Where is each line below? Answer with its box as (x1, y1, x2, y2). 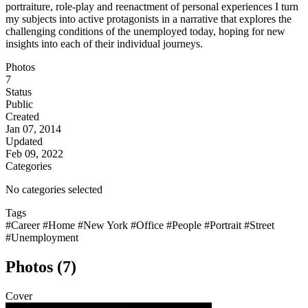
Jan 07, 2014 (5, 123, 61, 135)
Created (5, 111, 39, 123)
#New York (78, 219, 131, 232)
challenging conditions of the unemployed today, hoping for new (5, 25, 285, 38)
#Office (131, 219, 166, 232)
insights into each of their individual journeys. (5, 38, 203, 50)
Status (5, 86, 32, 98)
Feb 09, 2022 (5, 148, 63, 160)
